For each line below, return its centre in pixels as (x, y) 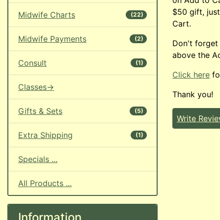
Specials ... (38, 159)
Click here (191, 74)
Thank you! (193, 94)
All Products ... (45, 183)
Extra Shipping (45, 135)
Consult (32, 63)
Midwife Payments (52, 39)
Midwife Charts (47, 15)
